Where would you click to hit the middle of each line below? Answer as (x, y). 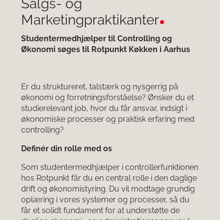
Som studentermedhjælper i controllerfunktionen (110, 167)
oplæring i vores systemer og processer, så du (105, 200)
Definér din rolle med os (67, 149)
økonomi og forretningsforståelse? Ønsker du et (108, 98)
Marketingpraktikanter (90, 20)
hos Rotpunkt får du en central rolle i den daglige (109, 178)
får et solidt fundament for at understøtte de (100, 211)
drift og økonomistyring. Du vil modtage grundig (108, 189)
